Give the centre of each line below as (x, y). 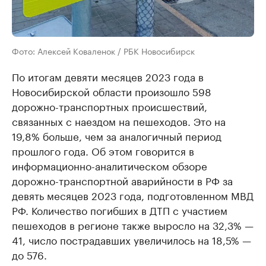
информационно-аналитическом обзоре (110, 165)
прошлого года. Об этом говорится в (103, 150)
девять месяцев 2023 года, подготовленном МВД (133, 195)
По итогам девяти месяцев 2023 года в (108, 76)
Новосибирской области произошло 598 (112, 91)
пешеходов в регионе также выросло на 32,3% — (133, 224)
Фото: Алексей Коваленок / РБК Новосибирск (103, 50)
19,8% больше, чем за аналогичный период (117, 135)
